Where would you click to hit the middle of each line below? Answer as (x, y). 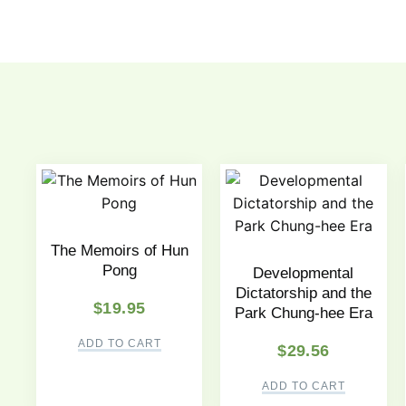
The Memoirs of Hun (119, 251)
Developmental (304, 274)
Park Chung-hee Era (303, 314)
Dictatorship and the (303, 294)
